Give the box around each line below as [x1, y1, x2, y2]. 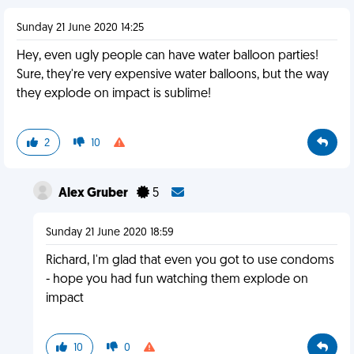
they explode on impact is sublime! [17, 88, 211, 100]
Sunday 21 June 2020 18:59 [45, 227, 174, 239]
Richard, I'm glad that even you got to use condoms [45, 254, 334, 267]
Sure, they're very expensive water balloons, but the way [17, 69, 329, 81]
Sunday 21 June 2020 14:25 [17, 22, 144, 34]
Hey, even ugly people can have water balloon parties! [17, 50, 318, 62]
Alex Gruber [58, 187, 130, 200]
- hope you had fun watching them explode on [45, 273, 308, 286]
